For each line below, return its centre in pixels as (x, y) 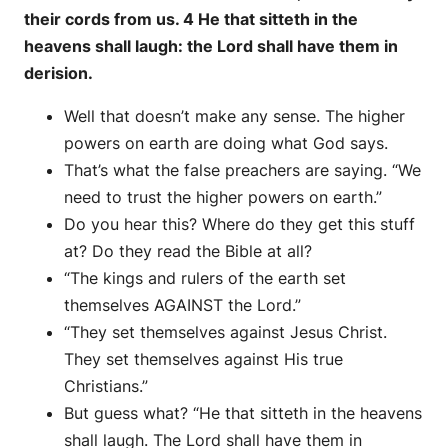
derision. (58, 73)
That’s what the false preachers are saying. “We (242, 170)
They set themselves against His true (203, 359)
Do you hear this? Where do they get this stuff (239, 224)
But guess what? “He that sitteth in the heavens (243, 413)
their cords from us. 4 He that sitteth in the (191, 19)
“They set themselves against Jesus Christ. (225, 332)
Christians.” (106, 386)
